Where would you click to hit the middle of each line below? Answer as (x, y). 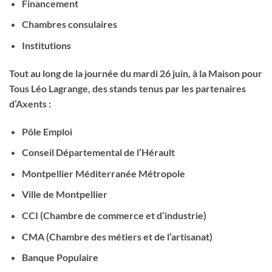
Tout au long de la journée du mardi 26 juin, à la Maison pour (136, 73)
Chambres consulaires (69, 24)
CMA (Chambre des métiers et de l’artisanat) (117, 236)
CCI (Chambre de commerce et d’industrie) (114, 216)
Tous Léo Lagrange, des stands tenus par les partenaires (127, 88)
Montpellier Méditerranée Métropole (103, 173)
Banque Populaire (60, 257)
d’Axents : (30, 103)
